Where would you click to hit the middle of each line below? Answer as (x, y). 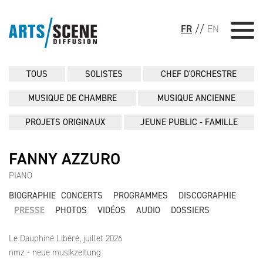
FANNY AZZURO (65, 159)
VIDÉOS (112, 210)
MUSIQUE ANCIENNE (196, 98)
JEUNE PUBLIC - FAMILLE (189, 122)
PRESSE (29, 210)
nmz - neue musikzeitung (55, 252)
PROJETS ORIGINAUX (65, 122)
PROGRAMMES (141, 195)
